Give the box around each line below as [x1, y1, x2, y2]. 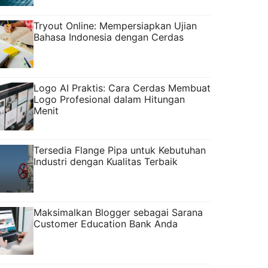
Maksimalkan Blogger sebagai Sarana [33, 206, 203, 218]
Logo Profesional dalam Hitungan [33, 93, 185, 105]
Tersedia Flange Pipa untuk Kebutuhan [33, 144, 206, 156]
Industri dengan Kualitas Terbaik [33, 155, 178, 167]
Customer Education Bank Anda [33, 217, 178, 230]
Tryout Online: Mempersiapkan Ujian [33, 19, 197, 32]
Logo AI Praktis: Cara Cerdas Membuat [33, 81, 211, 94]
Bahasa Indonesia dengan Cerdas [33, 31, 184, 43]
